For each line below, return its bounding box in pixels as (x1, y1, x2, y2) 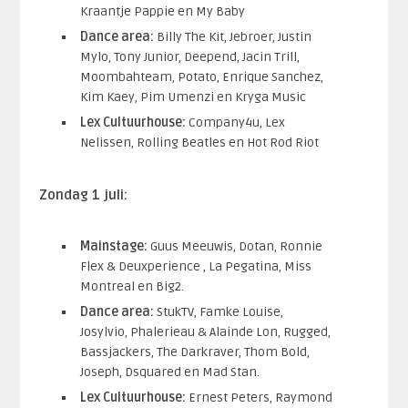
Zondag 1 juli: (38, 186, 127, 203)
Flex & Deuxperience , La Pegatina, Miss (79, 258, 311, 274)
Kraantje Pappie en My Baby (79, 3, 245, 19)
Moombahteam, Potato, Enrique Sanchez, (79, 68, 323, 85)
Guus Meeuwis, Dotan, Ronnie (149, 238, 322, 254)
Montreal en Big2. (79, 278, 184, 294)
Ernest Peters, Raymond (188, 389, 332, 405)
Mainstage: (79, 238, 150, 254)
